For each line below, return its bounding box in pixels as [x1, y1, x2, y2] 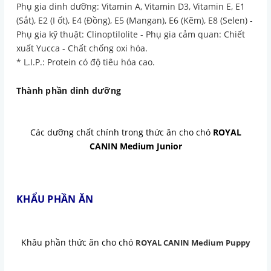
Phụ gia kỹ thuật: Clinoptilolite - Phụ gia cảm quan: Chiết [16, 28, 245, 40]
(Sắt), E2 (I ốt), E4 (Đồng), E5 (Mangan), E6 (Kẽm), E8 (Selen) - [16, 15, 253, 26]
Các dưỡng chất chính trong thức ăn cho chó [30, 126, 213, 138]
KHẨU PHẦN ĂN [16, 192, 94, 206]
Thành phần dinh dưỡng [16, 85, 122, 96]
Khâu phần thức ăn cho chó [21, 237, 135, 248]
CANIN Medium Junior [89, 140, 182, 152]
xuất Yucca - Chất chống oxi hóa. [16, 42, 148, 54]
